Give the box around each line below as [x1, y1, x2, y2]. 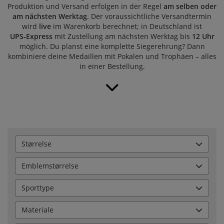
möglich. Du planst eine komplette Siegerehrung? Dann [19, 41, 205, 51]
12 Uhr [191, 31, 214, 41]
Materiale [21, 205, 53, 215]
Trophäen [160, 51, 193, 61]
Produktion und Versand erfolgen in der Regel [7, 1, 163, 11]
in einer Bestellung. [79, 61, 145, 71]
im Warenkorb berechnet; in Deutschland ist [51, 21, 202, 31]
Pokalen [117, 51, 143, 61]
